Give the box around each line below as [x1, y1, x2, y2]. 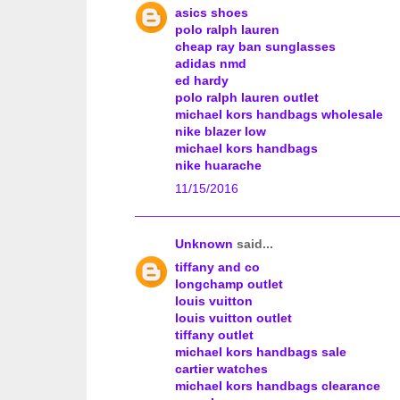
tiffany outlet [175, 328, 254, 343]
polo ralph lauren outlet [175, 90, 319, 105]
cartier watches [175, 362, 268, 377]
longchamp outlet [175, 277, 283, 292]
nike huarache [175, 158, 262, 173]
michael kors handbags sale [175, 345, 346, 360]
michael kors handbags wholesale [175, 107, 383, 122]
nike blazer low [175, 124, 266, 139]
